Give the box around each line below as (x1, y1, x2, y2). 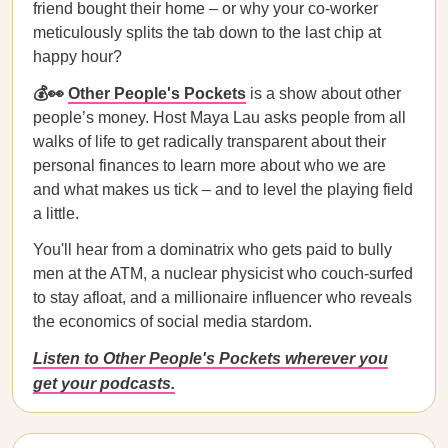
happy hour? (33, 48, 122, 65)
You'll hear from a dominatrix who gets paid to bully (33, 241, 392, 258)
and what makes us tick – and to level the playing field (33, 181, 413, 198)
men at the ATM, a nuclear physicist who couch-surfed (33, 265, 413, 282)
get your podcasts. (33, 375, 175, 392)
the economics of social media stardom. (33, 313, 312, 330)
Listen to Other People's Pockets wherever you (33, 350, 388, 367)
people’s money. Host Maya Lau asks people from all (33, 109, 406, 126)
